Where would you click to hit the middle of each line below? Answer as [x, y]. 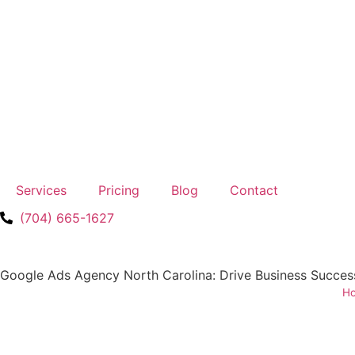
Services [41, 190]
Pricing [119, 190]
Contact [254, 190]
